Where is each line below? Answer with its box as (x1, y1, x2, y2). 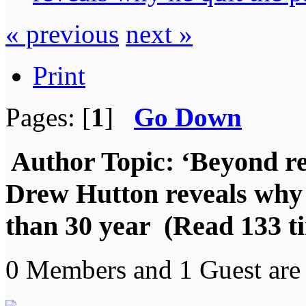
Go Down (134, 102, 242, 132)
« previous (5, 18, 119, 48)
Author (11, 145, 95, 177)
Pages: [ (5, 102, 91, 132)
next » (126, 18, 193, 48)
